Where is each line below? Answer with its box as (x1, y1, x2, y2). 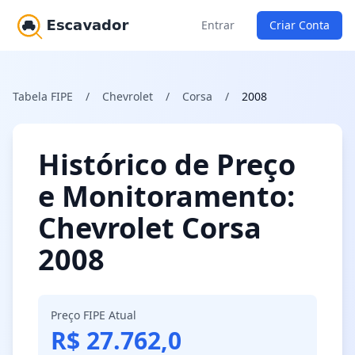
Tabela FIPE (13, 89, 73, 104)
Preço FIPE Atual (51, 307, 136, 323)
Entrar (201, 17, 235, 32)
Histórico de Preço (38, 145, 296, 184)
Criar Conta (269, 17, 330, 32)
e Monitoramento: (38, 177, 295, 216)
